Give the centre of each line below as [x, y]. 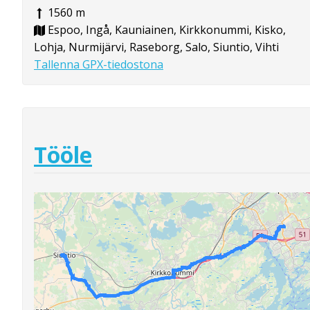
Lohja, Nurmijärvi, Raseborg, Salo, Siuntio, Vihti [156, 47]
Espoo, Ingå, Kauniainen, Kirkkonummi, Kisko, [165, 29]
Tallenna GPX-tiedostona [99, 64]
